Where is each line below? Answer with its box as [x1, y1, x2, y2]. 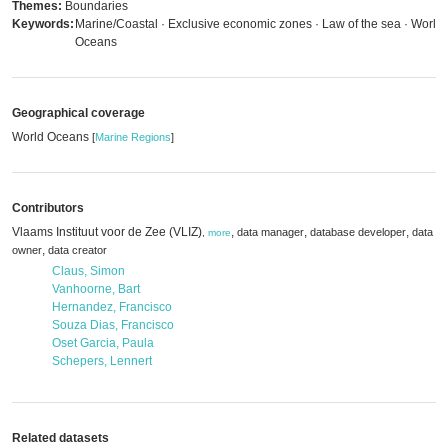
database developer [310, 226, 406, 238]
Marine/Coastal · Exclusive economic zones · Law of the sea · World [75, 17, 443, 31]
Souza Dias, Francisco [52, 318, 174, 332]
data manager [237, 226, 304, 238]
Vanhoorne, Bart [52, 282, 140, 296]
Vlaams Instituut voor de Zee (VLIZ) [12, 225, 202, 239]
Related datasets [12, 431, 109, 445]
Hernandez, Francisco [52, 300, 172, 314]
